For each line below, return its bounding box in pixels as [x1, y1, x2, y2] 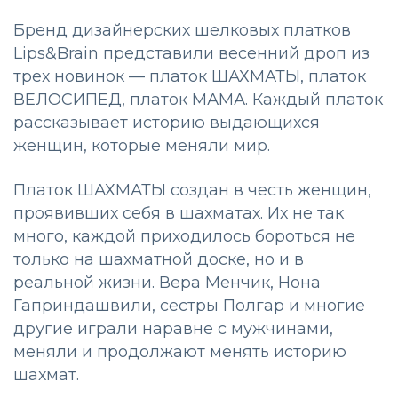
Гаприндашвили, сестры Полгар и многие [13, 295, 365, 315]
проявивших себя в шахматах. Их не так [13, 203, 344, 223]
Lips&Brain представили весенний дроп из [13, 43, 370, 63]
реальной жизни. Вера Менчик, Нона [13, 272, 321, 292]
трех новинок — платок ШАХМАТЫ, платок [13, 66, 366, 86]
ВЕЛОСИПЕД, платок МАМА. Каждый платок [13, 89, 383, 109]
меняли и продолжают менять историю [13, 341, 346, 362]
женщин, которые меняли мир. [13, 135, 275, 155]
